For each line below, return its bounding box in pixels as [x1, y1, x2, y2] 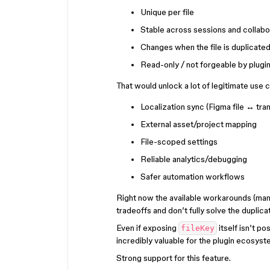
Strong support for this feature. [116, 253, 231, 263]
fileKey [181, 224, 215, 233]
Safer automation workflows [140, 172, 245, 181]
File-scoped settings [140, 137, 218, 146]
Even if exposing [116, 223, 178, 233]
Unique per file [140, 7, 194, 17]
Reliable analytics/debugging [140, 154, 247, 164]
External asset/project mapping [140, 119, 257, 129]
